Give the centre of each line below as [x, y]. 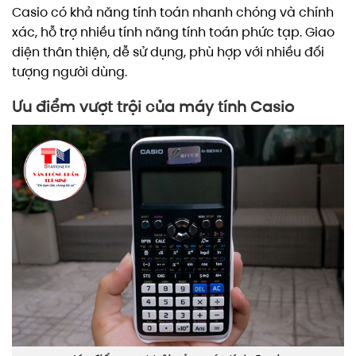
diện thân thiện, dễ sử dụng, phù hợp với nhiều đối [168, 52]
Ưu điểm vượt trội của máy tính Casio [153, 107]
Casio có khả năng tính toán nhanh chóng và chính [173, 12]
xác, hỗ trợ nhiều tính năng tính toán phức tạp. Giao [173, 32]
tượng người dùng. [70, 72]
